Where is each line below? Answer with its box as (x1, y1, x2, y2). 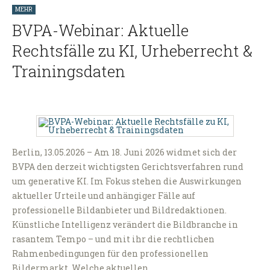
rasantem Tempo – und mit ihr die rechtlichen (12, 233, 215, 245)
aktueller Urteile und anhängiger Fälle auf (12, 190, 195, 202)
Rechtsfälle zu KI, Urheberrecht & (12, 40, 253, 61)
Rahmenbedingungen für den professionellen (12, 248, 209, 260)
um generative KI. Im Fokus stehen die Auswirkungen (12, 175, 242, 187)
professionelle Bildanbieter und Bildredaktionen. (12, 204, 227, 216)
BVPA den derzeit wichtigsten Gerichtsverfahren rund (12, 161, 243, 173)
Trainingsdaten (12, 61, 125, 82)
